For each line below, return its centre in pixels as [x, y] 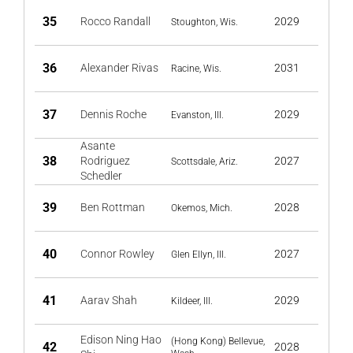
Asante [98, 146]
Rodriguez [105, 161]
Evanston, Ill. [197, 115]
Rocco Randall [115, 21]
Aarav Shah [109, 300]
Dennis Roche [113, 114]
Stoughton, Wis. [204, 22]
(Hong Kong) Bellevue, [218, 341]
